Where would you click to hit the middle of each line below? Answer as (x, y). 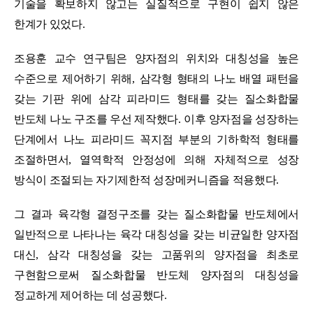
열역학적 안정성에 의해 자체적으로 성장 (189, 159)
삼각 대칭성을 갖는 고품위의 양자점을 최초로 (173, 254)
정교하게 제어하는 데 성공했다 (89, 295)
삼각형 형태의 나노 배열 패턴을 (219, 78)
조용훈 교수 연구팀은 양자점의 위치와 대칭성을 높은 (156, 58)
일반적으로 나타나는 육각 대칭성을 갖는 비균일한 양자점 (156, 234)
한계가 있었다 (48, 24)
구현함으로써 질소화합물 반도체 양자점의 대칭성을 (156, 275)
